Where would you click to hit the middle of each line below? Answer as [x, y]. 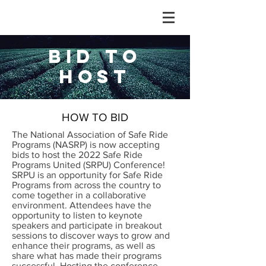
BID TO [95, 56]
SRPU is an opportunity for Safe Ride [87, 175]
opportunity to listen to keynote [77, 215]
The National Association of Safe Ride [90, 134]
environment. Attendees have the [82, 205]
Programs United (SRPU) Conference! [88, 165]
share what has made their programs [87, 256]
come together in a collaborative [79, 195]
